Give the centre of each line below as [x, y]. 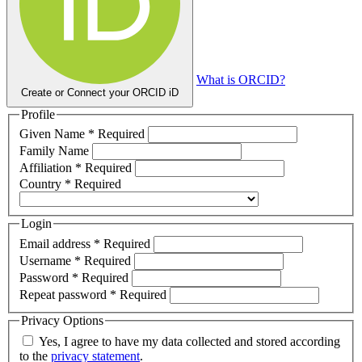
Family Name [56, 151]
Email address [57, 244]
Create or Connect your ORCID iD [100, 92]
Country [42, 184]
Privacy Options [62, 321]
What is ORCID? [241, 79]
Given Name [54, 134]
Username [47, 261]
